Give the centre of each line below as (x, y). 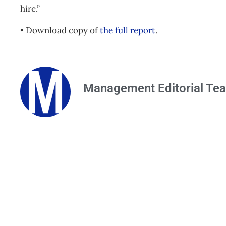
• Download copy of (60, 30)
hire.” (30, 8)
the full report (128, 30)
